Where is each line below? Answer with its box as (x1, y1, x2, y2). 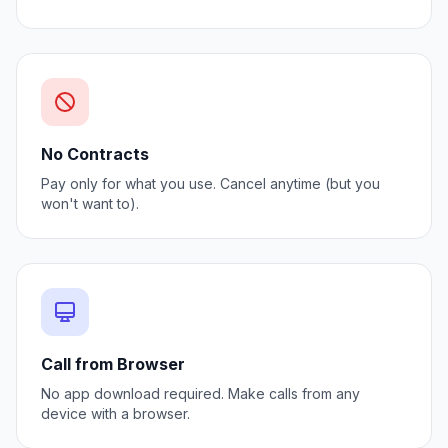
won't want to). (41, 195, 139, 212)
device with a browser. (41, 405, 190, 422)
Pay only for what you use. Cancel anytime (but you (41, 175, 380, 192)
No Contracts (41, 144, 149, 164)
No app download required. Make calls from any (41, 385, 360, 402)
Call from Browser (41, 354, 185, 374)
